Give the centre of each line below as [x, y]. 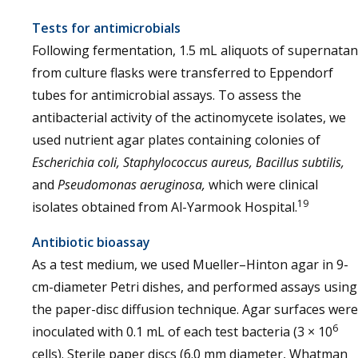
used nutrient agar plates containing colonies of [176, 140]
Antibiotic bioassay [91, 242]
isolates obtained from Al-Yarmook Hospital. [165, 207]
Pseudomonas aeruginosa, [131, 185]
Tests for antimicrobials [106, 28]
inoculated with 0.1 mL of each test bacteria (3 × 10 [182, 332]
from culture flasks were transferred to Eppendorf [183, 73]
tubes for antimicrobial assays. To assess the [167, 95]
